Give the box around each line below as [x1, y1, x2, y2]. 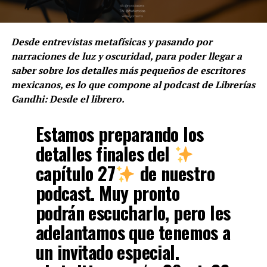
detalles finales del [35, 139, 174, 167]
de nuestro [135, 160, 215, 187]
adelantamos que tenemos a [35, 219, 231, 246]
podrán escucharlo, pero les [35, 199, 231, 226]
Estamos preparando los [35, 120, 204, 147]
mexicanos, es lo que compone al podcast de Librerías [11, 77, 255, 91]
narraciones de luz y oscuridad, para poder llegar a [11, 49, 242, 63]
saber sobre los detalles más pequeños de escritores [11, 63, 245, 77]
